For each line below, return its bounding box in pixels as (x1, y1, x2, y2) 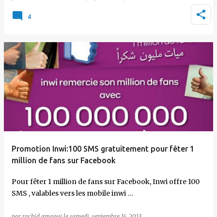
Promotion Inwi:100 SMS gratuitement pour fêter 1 (12, 144, 194, 153)
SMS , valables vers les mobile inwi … (12, 189, 133, 198)
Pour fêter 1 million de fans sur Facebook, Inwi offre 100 (12, 177, 200, 186)
